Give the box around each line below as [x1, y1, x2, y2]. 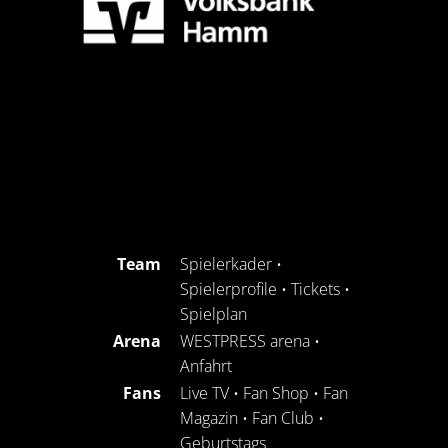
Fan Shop [243, 381, 309, 404]
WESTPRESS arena [180, 329, 310, 352]
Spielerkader [180, 252, 272, 275]
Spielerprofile [180, 277, 277, 300]
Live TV [180, 381, 229, 404]
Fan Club [252, 406, 314, 429]
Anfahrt [180, 354, 232, 377]
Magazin [180, 406, 238, 429]
